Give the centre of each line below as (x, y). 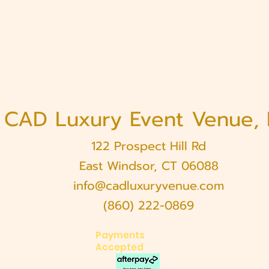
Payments (120, 235)
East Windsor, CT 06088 (149, 166)
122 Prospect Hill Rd (149, 146)
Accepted (119, 247)
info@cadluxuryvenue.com (149, 186)
